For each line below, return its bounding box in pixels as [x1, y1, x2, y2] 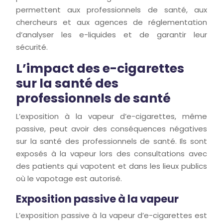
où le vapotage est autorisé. [16, 173, 122, 184]
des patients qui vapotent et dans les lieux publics [16, 161, 207, 171]
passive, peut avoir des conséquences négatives [16, 123, 207, 134]
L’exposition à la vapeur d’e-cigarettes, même [16, 111, 207, 121]
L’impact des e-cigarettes [16, 60, 184, 77]
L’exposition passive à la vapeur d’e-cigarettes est [16, 210, 207, 221]
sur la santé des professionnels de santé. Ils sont [16, 136, 207, 146]
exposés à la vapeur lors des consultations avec [16, 148, 207, 159]
